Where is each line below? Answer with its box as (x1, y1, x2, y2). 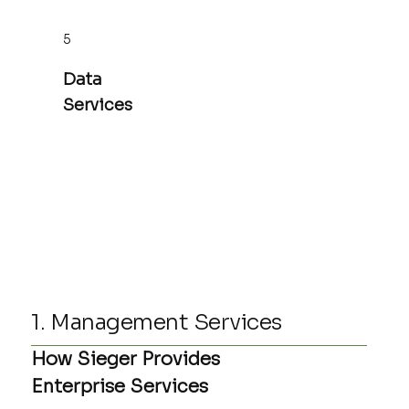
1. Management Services (31, 308, 282, 336)
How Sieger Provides (31, 348, 221, 372)
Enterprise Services (31, 375, 209, 399)
